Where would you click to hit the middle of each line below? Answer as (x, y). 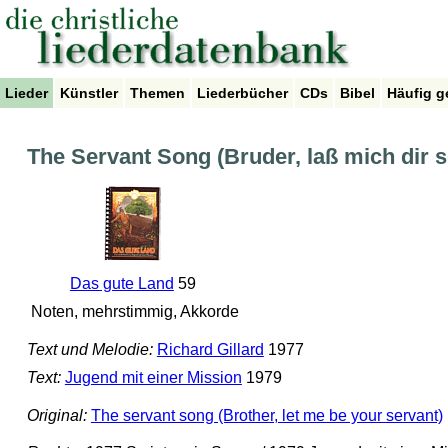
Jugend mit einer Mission (153, 378)
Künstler (89, 93)
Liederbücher (242, 93)
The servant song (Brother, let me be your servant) (266, 415)
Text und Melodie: (89, 350)
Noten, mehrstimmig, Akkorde (132, 312)
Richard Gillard (210, 350)
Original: (56, 415)
